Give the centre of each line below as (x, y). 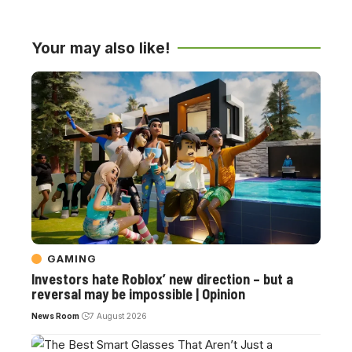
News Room (55, 316)
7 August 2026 (118, 316)
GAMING (72, 259)
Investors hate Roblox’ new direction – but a (162, 279)
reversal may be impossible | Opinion (138, 294)
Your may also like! (101, 48)
